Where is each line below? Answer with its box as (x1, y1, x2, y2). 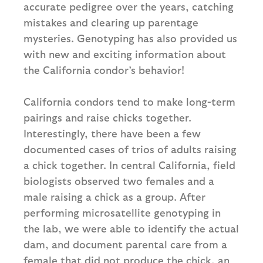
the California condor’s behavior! (23, 63, 184, 76)
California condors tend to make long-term (23, 95, 235, 108)
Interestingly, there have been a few (23, 127, 201, 140)
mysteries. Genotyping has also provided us (23, 32, 237, 45)
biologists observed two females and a (23, 174, 214, 187)
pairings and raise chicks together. (23, 111, 191, 124)
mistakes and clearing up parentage (23, 16, 198, 29)
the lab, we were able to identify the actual (23, 222, 239, 235)
